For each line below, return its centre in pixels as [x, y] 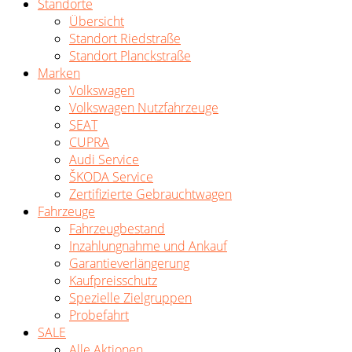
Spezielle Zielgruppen [130, 298]
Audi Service [104, 159]
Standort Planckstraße [130, 56]
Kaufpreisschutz [113, 280]
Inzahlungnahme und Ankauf [148, 246]
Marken [59, 73]
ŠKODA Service [111, 177]
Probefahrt [99, 315]
